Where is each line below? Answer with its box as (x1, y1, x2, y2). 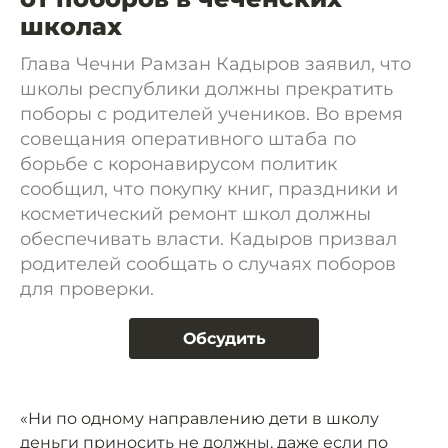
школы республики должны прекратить (20, 78, 393, 100)
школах (20, 12, 122, 41)
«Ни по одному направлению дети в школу (20, 409, 379, 428)
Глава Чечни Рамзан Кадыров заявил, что (20, 53, 411, 75)
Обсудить (182, 329, 266, 348)
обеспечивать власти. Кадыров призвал (20, 228, 397, 250)
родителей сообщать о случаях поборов (20, 253, 396, 275)
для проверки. (20, 278, 154, 300)
